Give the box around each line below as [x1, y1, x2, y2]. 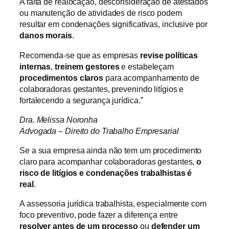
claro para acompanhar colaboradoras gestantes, [19, 157, 197, 167]
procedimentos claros [19, 73, 103, 82]
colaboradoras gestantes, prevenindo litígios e [19, 84, 184, 94]
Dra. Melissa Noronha [19, 114, 98, 124]
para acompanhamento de [103, 73, 199, 82]
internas [19, 61, 51, 71]
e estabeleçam [119, 61, 174, 71]
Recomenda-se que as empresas [19, 50, 141, 60]
